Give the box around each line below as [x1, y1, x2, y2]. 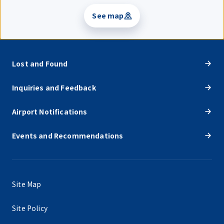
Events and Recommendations [12, 130, 123, 140]
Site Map [12, 178, 41, 189]
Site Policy [12, 202, 47, 213]
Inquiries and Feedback [12, 82, 96, 92]
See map [92, 10, 124, 20]
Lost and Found [12, 58, 68, 68]
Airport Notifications [12, 106, 87, 116]
